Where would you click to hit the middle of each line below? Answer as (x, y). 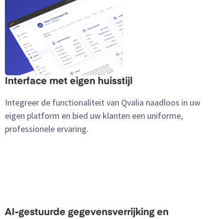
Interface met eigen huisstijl (69, 82)
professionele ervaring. (47, 129)
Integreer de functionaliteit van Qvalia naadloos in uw (103, 103)
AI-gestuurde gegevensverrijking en (87, 213)
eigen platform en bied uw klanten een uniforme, (94, 116)
